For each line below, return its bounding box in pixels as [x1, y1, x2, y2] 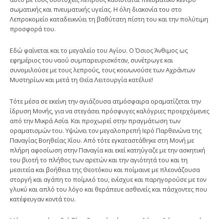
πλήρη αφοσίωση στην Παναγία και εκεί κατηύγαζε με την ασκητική [10, 145, 205, 154]
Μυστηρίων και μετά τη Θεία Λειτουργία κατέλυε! [10, 75, 153, 84]
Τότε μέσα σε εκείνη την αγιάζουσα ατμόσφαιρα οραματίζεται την [10, 96, 201, 106]
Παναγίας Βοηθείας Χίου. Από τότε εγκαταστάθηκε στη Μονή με [10, 135, 194, 145]
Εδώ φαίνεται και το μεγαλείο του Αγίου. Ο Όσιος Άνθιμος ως [10, 45, 188, 55]
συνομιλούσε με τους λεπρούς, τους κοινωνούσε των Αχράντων [10, 65, 195, 74]
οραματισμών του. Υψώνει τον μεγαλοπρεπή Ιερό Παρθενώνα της [10, 126, 201, 135]
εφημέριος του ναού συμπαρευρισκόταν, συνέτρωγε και [10, 55, 173, 65]
